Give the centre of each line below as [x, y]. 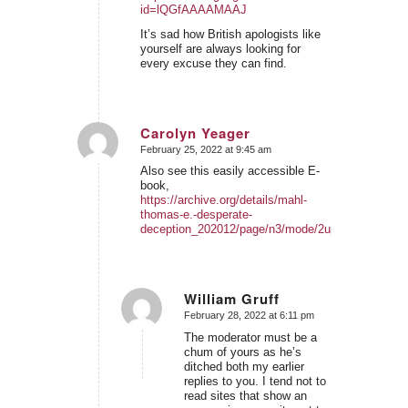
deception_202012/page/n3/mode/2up [238, 229]
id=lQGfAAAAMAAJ [193, 9]
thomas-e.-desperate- [196, 215]
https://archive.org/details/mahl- [223, 200]
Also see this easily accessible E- [229, 171]
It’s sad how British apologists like [230, 34]
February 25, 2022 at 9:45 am [205, 149]
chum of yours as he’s [242, 352]
